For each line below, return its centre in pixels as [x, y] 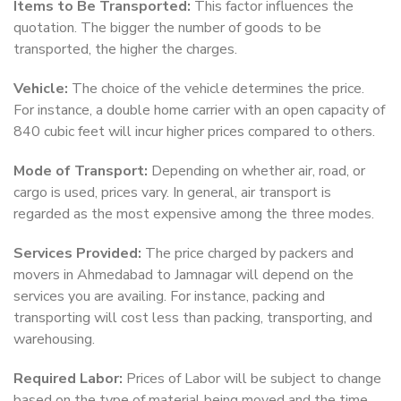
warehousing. [54, 340]
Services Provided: [77, 254]
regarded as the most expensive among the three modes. [194, 214]
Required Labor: [68, 379]
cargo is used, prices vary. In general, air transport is [172, 193]
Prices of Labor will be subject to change [252, 379]
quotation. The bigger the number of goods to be [167, 28]
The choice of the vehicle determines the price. [216, 89]
